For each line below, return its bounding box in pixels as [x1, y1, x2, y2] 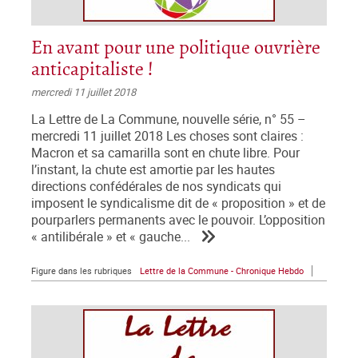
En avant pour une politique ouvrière [31, 38, 320, 60]
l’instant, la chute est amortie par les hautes [31, 161, 275, 179]
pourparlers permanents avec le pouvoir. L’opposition [31, 212, 325, 229]
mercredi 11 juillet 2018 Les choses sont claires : [31, 128, 304, 145]
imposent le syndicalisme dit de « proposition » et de [31, 195, 325, 213]
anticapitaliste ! [31, 59, 153, 82]
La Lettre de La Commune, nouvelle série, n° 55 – [31, 111, 306, 129]
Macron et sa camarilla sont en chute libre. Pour [31, 145, 300, 162]
